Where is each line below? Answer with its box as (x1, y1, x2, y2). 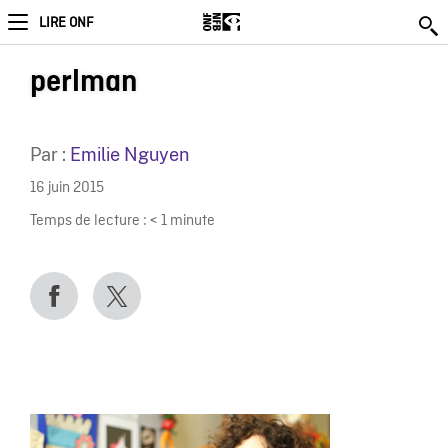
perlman (29, 66, 138, 98)
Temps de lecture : (29, 211, 147, 231)
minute (169, 211, 215, 231)
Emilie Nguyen (69, 144, 189, 165)
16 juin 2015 (29, 179, 104, 199)
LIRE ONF (39, 14, 93, 32)
